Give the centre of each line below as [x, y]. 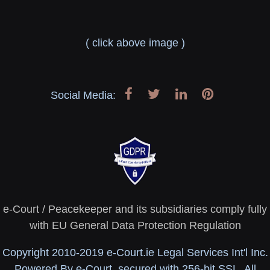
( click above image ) [135, 43]
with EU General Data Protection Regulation [135, 226]
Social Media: [85, 96]
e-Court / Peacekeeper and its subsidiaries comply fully [135, 209]
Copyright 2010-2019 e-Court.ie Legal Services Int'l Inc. [135, 253]
